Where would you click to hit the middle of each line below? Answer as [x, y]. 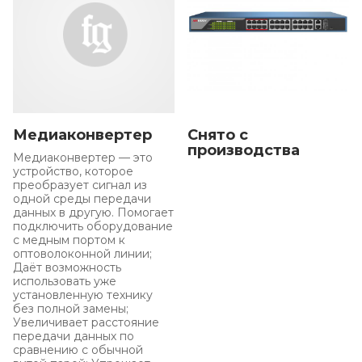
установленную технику [83, 295]
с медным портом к [69, 240]
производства [244, 150]
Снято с [218, 135]
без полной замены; [71, 309]
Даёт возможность [67, 267]
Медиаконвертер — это [83, 158]
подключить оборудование [93, 226]
